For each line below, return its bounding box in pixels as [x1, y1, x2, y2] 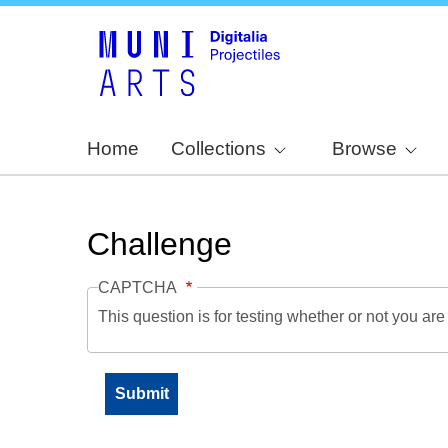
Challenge [87, 226, 232, 263]
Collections [171, 138, 266, 160]
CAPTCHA [98, 279, 181, 297]
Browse [331, 138, 397, 160]
